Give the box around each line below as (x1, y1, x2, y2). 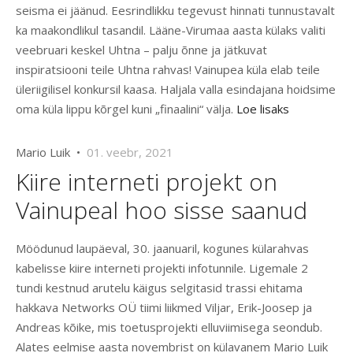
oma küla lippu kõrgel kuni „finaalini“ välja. (16, 101, 236, 117)
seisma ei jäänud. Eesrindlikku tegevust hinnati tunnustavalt (16, 2, 335, 19)
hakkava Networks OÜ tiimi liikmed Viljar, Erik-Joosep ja (16, 299, 312, 316)
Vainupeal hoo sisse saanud (16, 194, 307, 227)
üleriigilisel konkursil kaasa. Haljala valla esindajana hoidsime (16, 81, 336, 98)
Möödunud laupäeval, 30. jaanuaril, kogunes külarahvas (16, 240, 309, 257)
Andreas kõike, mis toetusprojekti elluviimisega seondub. (16, 319, 322, 336)
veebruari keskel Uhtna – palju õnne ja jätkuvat (16, 42, 267, 58)
